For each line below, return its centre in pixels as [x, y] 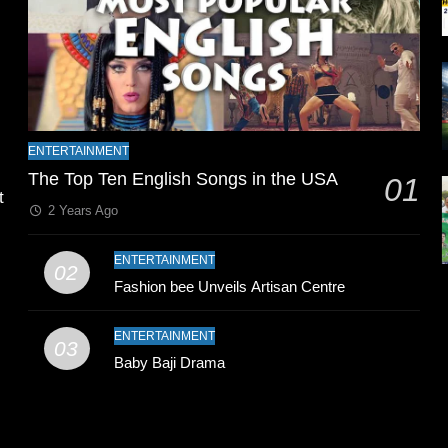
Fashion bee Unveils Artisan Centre [230, 286]
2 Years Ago [83, 210]
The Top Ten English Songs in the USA [183, 178]
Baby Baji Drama [170, 362]
